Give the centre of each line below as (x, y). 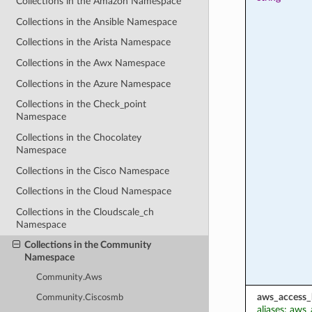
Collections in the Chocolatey (79, 137)
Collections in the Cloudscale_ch (85, 212)
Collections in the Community (87, 245)
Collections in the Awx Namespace (91, 63)
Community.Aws (70, 278)
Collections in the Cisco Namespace (93, 171)
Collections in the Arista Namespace (94, 42)
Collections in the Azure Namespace (94, 84)
